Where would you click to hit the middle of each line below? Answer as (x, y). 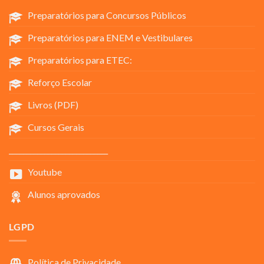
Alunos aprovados (64, 194)
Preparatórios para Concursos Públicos (107, 15)
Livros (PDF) (53, 104)
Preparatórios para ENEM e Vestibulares (110, 37)
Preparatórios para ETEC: (80, 60)
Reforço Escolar (60, 82)
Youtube (45, 171)
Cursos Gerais (56, 127)
